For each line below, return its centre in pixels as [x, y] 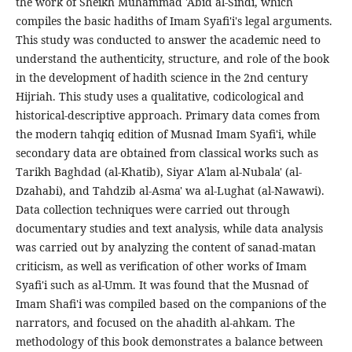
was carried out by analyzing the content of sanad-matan [165, 247]
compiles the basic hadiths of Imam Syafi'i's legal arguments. [174, 21]
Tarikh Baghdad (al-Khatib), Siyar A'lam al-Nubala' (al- [158, 172]
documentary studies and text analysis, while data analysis [169, 229]
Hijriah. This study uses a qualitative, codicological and [159, 97]
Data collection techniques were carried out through [152, 210]
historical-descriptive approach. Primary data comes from [167, 115]
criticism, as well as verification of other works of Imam [161, 266]
